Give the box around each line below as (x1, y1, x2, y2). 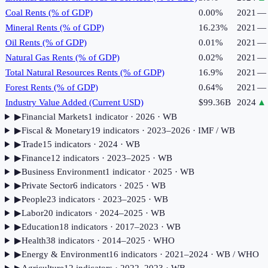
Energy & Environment (21, 249, 109, 260)
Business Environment (21, 167, 105, 177)
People (21, 194, 47, 205)
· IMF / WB (190, 126, 235, 136)
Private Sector (21, 181, 73, 191)
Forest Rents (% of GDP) (5, 83, 98, 93)
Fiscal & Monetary (21, 126, 91, 136)
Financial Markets (21, 112, 88, 122)
